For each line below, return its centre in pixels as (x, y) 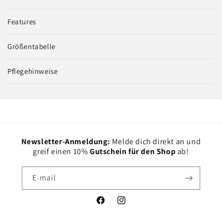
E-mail (44, 178)
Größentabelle (31, 47)
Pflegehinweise (33, 71)
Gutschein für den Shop (133, 152)
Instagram (133, 205)
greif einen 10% (61, 152)
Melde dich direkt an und (156, 142)
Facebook (111, 205)
